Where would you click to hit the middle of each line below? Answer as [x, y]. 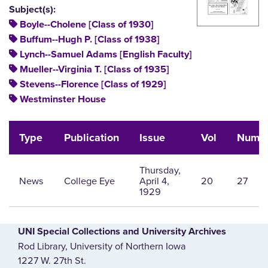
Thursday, [160, 170]
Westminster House [63, 100]
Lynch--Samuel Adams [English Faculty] [106, 55]
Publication [91, 138]
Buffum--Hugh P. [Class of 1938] [90, 40]
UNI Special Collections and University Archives [122, 232]
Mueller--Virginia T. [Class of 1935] [95, 70]
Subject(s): [32, 10]
